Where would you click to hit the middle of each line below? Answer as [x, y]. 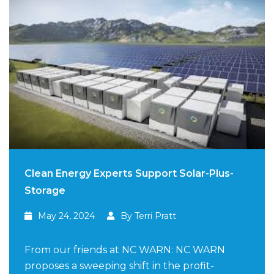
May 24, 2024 [66, 216]
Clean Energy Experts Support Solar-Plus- [129, 174]
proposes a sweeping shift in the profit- [119, 266]
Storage [45, 191]
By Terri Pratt [148, 216]
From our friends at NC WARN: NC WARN [125, 250]
